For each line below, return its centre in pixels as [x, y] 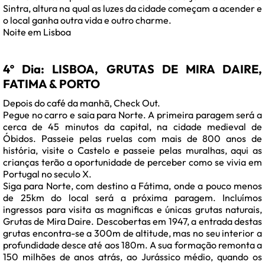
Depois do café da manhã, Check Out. [82, 103]
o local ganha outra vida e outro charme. [87, 20]
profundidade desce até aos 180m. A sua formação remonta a [132, 245]
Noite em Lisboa [37, 32]
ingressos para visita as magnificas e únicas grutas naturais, [132, 210]
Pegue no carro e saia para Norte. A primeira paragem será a [132, 115]
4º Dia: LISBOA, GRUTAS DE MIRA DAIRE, [132, 69]
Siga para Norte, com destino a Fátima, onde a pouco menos [132, 186]
